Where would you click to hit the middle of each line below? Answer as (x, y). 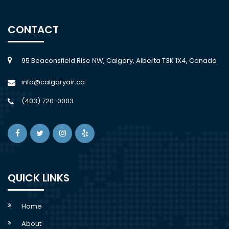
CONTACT (33, 29)
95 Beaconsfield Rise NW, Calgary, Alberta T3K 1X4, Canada (119, 60)
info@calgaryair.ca (53, 82)
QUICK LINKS (39, 178)
